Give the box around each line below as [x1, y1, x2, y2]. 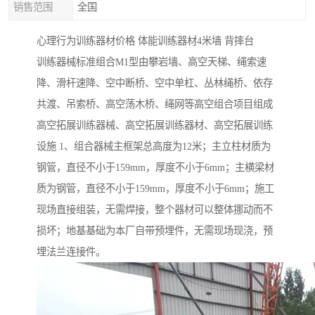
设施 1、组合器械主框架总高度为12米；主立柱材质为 [37, 141, 271, 153]
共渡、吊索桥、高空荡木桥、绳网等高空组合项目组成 [37, 98, 273, 110]
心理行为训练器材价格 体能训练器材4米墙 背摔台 [37, 35, 254, 47]
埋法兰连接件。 [37, 246, 105, 258]
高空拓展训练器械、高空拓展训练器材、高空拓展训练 [37, 120, 273, 131]
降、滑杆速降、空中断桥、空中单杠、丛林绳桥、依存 [37, 77, 273, 89]
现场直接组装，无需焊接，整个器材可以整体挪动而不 [37, 204, 273, 216]
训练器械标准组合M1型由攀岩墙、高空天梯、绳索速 [37, 56, 266, 68]
